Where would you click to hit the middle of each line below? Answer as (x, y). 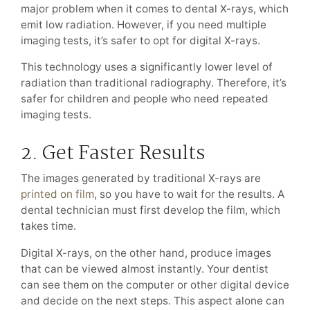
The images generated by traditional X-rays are (141, 179)
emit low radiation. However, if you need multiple (144, 24)
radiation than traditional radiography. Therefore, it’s (154, 82)
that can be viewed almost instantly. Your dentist (145, 268)
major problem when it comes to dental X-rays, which (155, 8)
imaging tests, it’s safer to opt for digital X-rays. (140, 40)
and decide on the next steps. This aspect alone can (153, 300)
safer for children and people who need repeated (145, 98)
